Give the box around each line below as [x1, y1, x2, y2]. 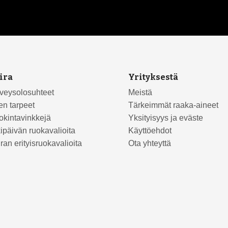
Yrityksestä [128, 71, 178, 82]
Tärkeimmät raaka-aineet [128, 100, 218, 109]
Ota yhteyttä [128, 138, 171, 148]
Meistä [128, 88, 152, 97]
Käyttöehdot [128, 126, 172, 135]
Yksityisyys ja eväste [128, 113, 203, 122]
